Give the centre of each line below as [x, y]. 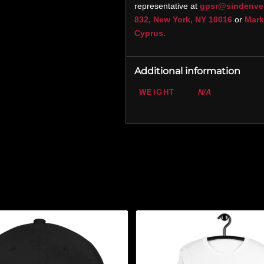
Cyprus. [150, 33]
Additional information [187, 71]
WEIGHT [157, 92]
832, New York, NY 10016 [183, 20]
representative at [167, 6]
